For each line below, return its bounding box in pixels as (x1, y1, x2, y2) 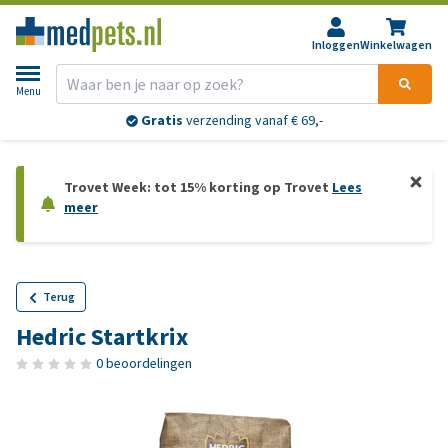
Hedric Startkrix (16, 321, 188, 353)
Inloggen (312, 37, 360, 53)
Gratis (140, 111, 183, 131)
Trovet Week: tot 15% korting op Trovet (64, 178, 332, 197)
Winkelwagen (360, 37, 432, 53)
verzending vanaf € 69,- (182, 111, 323, 131)
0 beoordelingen (96, 354, 192, 373)
